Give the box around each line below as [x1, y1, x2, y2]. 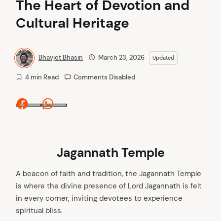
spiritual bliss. [16, 206, 63, 216]
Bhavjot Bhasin [38, 53, 83, 62]
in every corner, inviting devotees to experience [16, 193, 183, 204]
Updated [152, 54, 174, 61]
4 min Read [25, 73, 59, 81]
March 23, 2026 [98, 53, 145, 62]
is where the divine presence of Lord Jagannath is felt [16, 181, 202, 191]
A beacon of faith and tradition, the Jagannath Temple [16, 169, 201, 179]
